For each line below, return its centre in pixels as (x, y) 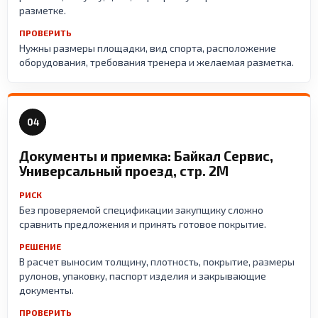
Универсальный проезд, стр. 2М (124, 170)
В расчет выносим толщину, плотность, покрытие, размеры (157, 261)
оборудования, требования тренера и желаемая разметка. (157, 62)
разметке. (43, 10)
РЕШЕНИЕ (40, 246)
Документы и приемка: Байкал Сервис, (146, 155)
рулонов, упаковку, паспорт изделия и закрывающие (143, 275)
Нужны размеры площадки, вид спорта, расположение (148, 48)
